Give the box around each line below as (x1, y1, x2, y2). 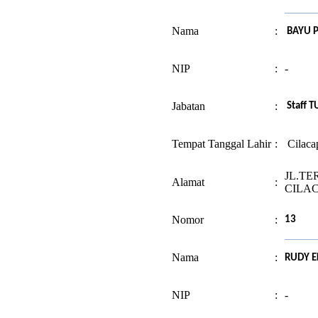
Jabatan (172, 99, 205, 112)
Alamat (172, 175, 204, 188)
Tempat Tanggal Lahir (172, 137, 271, 150)
